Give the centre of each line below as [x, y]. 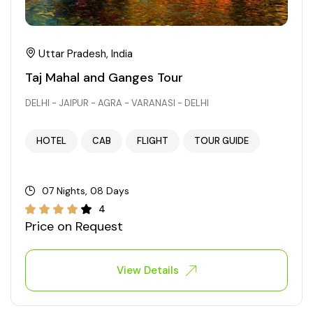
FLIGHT [153, 141]
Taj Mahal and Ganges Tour [104, 78]
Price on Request [74, 227]
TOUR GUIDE [221, 141]
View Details [148, 271]
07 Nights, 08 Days [86, 191]
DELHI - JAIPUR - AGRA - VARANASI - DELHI [117, 103]
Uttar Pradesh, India [84, 54]
